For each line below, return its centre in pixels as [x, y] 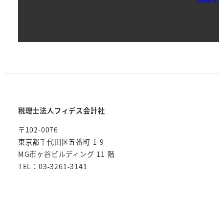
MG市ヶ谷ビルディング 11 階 [66, 154]
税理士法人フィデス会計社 [61, 110]
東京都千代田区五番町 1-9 [61, 142]
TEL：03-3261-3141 [53, 166]
